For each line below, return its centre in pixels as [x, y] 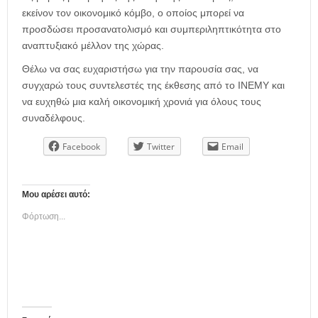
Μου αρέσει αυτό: [56, 194]
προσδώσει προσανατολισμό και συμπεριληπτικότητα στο [152, 29]
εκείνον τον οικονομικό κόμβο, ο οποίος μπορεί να [133, 12]
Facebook [81, 146]
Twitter [161, 146]
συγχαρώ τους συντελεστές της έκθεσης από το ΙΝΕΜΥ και [153, 85]
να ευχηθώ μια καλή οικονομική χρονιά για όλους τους [142, 101]
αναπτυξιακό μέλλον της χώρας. [93, 45]
